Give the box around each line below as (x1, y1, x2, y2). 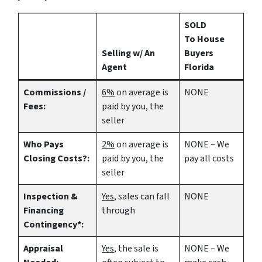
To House (184, 32, 225, 46)
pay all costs (184, 151, 234, 165)
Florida (184, 60, 214, 74)
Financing (23, 204, 64, 217)
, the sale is (114, 242, 158, 255)
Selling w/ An (102, 46, 155, 60)
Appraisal (23, 242, 63, 255)
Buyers (184, 46, 213, 60)
